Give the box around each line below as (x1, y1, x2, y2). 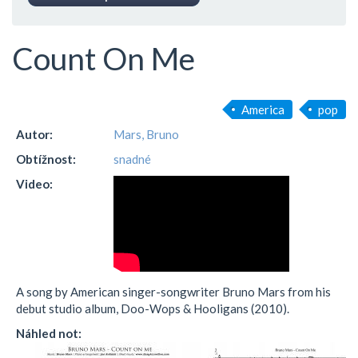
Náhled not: (16, 326, 84, 341)
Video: (16, 177, 55, 192)
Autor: (16, 127, 55, 142)
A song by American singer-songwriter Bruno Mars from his (16, 284, 331, 300)
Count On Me (12, 39, 195, 77)
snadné (113, 152, 152, 167)
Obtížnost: (16, 152, 78, 167)
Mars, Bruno (113, 127, 180, 142)
